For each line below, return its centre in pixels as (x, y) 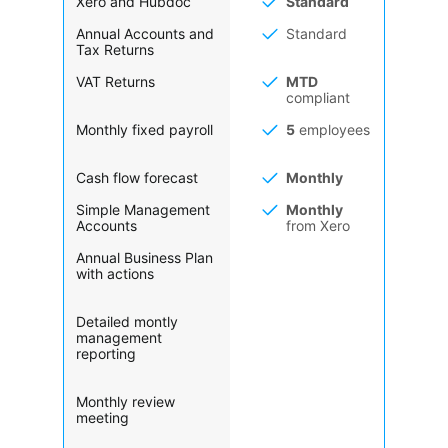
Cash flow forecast (137, 177)
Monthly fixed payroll (144, 129)
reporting (106, 353)
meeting (102, 417)
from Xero (318, 225)
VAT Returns (115, 81)
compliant (318, 97)
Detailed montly (127, 321)
